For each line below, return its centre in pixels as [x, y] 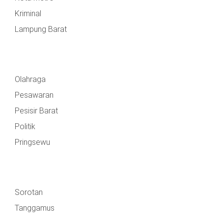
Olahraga [30, 79]
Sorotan [29, 192]
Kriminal [28, 13]
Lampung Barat [41, 29]
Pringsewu [32, 142]
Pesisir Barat [36, 110]
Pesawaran [34, 95]
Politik [25, 126]
